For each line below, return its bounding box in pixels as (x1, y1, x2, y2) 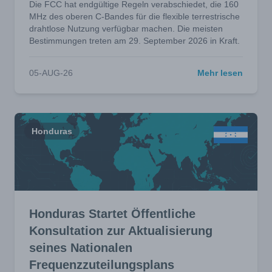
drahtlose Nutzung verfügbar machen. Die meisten (29, 24, 223, 33)
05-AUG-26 (29, 68, 73, 78)
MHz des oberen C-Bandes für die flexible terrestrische (29, 12, 240, 21)
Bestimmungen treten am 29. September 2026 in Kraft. (29, 36, 240, 46)
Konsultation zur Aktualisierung (29, 224, 212, 237)
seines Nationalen (29, 241, 132, 254)
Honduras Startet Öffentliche (29, 207, 195, 220)
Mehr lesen (197, 68, 243, 78)
